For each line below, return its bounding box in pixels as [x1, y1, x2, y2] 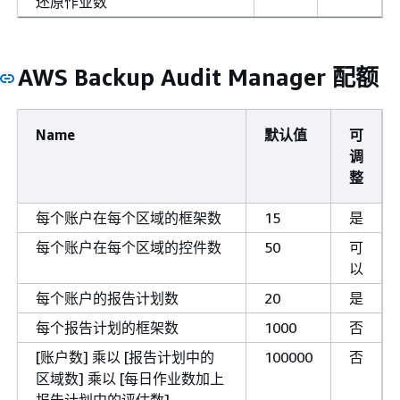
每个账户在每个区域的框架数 [36, 208, 221, 227]
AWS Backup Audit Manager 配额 [18, 62, 379, 91]
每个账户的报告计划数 [36, 288, 179, 307]
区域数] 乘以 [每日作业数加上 [36, 369, 224, 387]
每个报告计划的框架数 [36, 318, 179, 337]
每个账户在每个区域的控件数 [36, 237, 221, 256]
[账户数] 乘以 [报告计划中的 [36, 347, 214, 366]
